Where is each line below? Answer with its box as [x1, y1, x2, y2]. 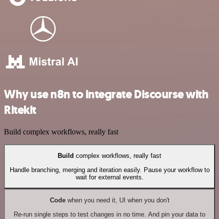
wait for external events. [75, 173, 144, 181]
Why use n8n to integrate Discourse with [4, 87, 209, 103]
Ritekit [4, 102, 36, 118]
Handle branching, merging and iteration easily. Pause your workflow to [9, 166, 210, 174]
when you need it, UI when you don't [65, 197, 170, 204]
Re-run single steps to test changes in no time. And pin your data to [14, 210, 205, 218]
